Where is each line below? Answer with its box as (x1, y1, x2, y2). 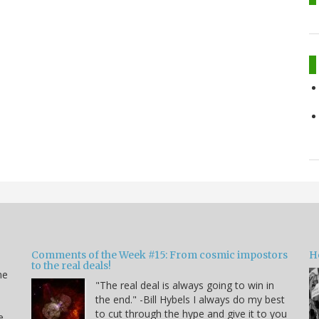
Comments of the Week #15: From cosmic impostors (31, 248, 288, 261)
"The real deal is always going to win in (95, 278, 274, 292)
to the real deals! (31, 258, 111, 272)
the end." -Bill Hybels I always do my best (95, 292, 285, 306)
